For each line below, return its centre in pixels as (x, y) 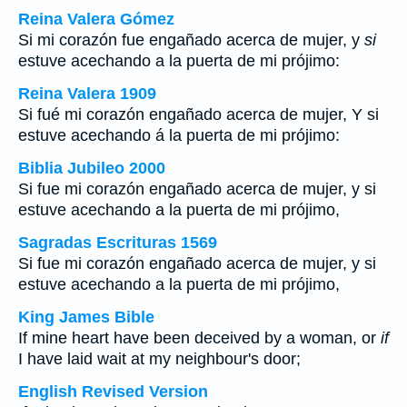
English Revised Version (113, 392)
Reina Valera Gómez (96, 19)
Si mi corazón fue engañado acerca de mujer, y (191, 40)
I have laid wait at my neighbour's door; (159, 359)
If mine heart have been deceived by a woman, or (199, 338)
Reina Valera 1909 (87, 94)
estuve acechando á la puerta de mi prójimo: (179, 135)
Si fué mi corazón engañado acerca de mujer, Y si (199, 114)
